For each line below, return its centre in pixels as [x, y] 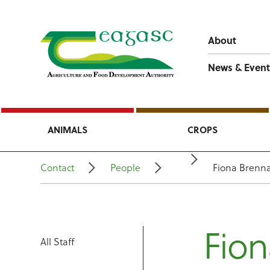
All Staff [58, 241]
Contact [58, 167]
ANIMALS [67, 130]
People [126, 167]
